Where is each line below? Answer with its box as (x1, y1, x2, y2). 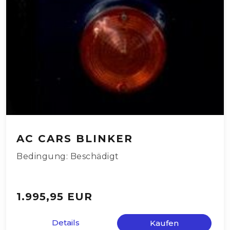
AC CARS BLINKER (16, 132, 133, 145)
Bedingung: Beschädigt (16, 151, 119, 162)
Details (52, 218, 80, 228)
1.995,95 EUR (16, 190, 92, 203)
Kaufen (150, 218, 179, 228)
